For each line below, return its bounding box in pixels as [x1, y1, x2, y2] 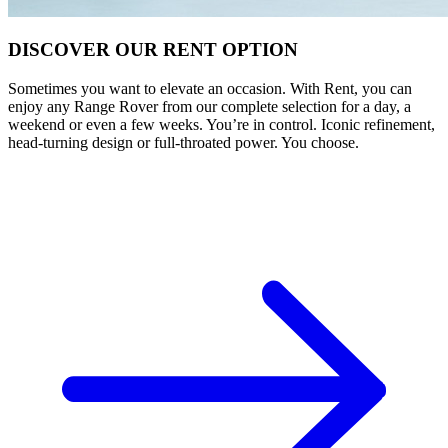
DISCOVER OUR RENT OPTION [8, 39, 298, 61]
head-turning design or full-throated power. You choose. [8, 133, 359, 151]
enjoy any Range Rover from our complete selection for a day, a [8, 97, 411, 115]
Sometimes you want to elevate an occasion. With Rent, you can [8, 79, 412, 97]
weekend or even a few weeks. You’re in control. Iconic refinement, [8, 115, 435, 133]
